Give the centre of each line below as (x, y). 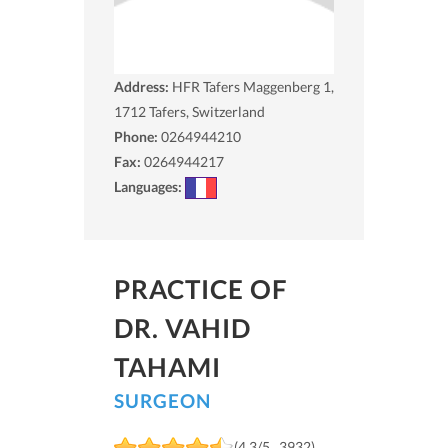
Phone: (136, 136)
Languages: (149, 186)
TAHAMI (167, 367)
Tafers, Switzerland (207, 111)
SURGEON (162, 401)
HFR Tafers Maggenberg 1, (253, 86)
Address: (143, 86)
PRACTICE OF (201, 289)
